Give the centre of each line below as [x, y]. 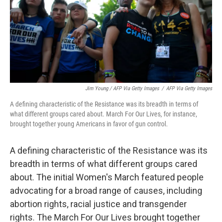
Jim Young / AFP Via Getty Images [122, 88]
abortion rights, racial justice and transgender [98, 204]
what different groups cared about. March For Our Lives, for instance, [104, 114]
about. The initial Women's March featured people [107, 177]
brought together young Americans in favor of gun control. [89, 124]
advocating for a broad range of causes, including [106, 190]
